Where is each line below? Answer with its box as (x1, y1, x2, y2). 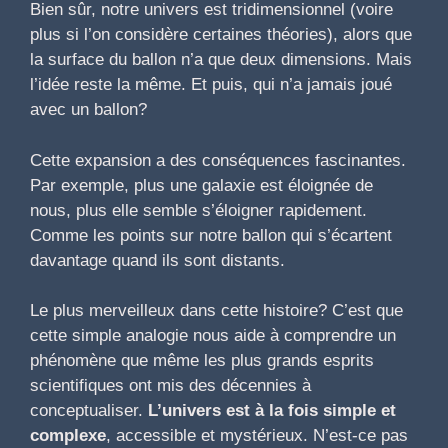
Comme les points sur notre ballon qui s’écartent (30, 225, 392, 245)
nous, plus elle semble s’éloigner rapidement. (30, 200, 367, 220)
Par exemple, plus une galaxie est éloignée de (30, 175, 373, 195)
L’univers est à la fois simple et (148, 401, 396, 421)
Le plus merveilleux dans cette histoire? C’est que (30, 301, 403, 321)
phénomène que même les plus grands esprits (30, 351, 374, 371)
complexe (30, 426, 106, 446)
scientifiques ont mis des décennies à (30, 376, 311, 396)
